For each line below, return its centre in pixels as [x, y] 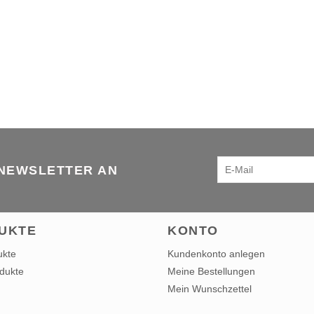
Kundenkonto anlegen [216, 254]
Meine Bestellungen [211, 272]
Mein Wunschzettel [210, 289]
